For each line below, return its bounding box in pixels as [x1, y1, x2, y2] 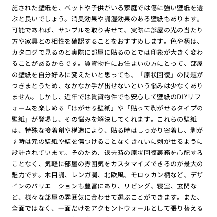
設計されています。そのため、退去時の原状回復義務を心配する [11, 148, 204, 157]
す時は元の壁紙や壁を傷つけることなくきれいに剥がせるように [11, 137, 204, 146]
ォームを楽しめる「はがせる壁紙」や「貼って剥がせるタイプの [11, 103, 204, 113]
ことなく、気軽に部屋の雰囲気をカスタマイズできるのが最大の [11, 159, 204, 169]
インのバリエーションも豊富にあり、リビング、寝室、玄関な [11, 181, 197, 191]
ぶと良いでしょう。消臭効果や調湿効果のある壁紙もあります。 [11, 14, 204, 24]
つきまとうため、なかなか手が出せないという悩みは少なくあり [11, 81, 204, 91]
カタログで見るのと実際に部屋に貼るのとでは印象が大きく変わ [11, 47, 204, 57]
